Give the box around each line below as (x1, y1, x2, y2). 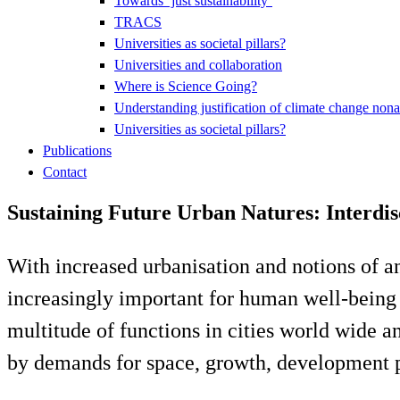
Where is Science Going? (114, 78, 257, 94)
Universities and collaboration (114, 56, 282, 72)
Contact (43, 163, 87, 179)
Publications (43, 142, 112, 158)
